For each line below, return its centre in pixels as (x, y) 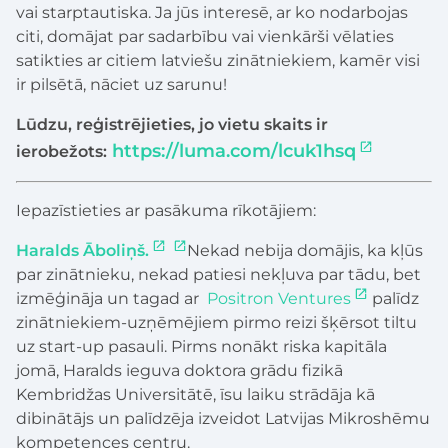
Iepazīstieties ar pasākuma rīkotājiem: (166, 211)
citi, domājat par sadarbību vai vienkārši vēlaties (205, 37)
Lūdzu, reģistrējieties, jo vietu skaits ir (172, 125)
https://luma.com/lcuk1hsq (234, 151)
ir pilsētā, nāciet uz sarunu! (121, 85)
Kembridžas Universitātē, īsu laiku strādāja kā (195, 395)
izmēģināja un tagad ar (111, 299)
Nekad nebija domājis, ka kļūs (305, 251)
